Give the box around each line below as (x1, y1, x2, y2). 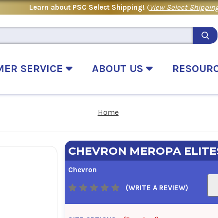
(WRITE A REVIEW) (125, 183, 188, 192)
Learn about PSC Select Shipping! (29, 2, 147, 12)
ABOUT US (92, 62, 146, 75)
